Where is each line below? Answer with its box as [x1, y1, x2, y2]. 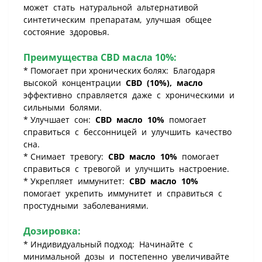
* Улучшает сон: [23, 114, 95, 125]
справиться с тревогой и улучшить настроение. [23, 163, 229, 174]
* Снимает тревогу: [23, 151, 108, 162]
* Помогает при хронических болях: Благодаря [23, 65, 218, 76]
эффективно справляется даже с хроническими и [23, 89, 237, 101]
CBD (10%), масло [126, 77, 203, 88]
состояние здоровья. [23, 26, 109, 37]
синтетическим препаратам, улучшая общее [23, 14, 214, 25]
